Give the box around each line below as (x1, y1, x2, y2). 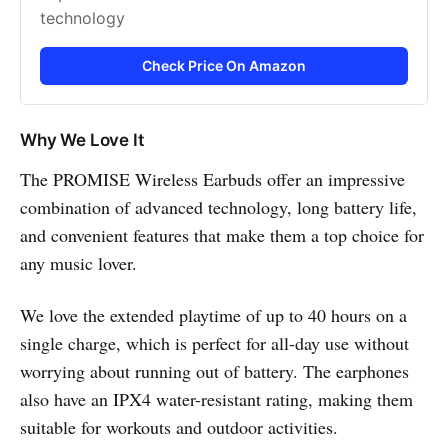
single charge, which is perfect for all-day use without (20, 331, 409, 356)
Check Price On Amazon (142, 56, 306, 74)
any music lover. (20, 251, 137, 276)
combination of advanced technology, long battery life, (20, 195, 417, 220)
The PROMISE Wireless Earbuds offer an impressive (20, 167, 405, 192)
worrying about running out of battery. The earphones (20, 359, 409, 384)
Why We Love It (20, 130, 144, 151)
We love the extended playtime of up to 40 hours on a (20, 303, 407, 328)
